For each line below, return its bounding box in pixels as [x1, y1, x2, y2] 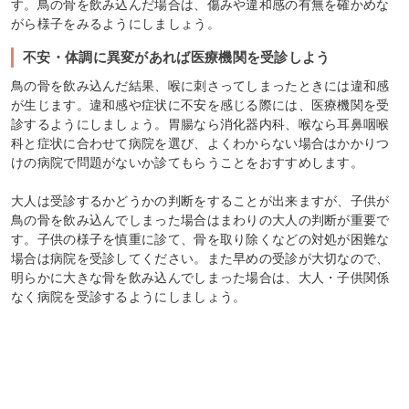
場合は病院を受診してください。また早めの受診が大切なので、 [11, 250, 390, 266]
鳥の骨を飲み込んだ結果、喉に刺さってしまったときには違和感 [11, 78, 390, 93]
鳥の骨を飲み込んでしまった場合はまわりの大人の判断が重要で [11, 212, 390, 227]
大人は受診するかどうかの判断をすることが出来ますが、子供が [11, 193, 390, 208]
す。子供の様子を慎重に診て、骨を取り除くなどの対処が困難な [11, 231, 390, 246]
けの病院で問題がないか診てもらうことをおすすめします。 [11, 154, 364, 170]
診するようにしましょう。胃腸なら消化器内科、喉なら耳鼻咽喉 [11, 116, 390, 131]
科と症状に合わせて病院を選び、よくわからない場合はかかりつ [11, 135, 390, 151]
